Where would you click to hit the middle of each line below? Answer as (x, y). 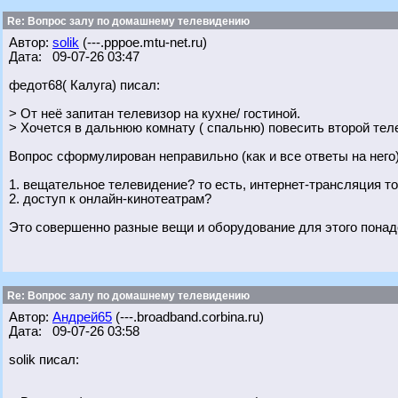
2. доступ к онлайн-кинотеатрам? (110, 199)
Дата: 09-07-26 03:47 (74, 57)
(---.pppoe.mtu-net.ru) (143, 43)
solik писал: (44, 360)
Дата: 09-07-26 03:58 (74, 331)
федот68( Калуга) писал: (84, 85)
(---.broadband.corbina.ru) (188, 317)
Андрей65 (82, 317)
